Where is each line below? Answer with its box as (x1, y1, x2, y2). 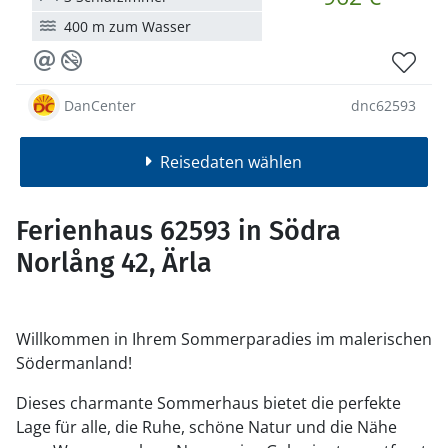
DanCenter (64, 95, 136, 115)
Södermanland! (16, 352, 132, 374)
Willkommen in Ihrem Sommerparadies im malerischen (16, 328, 432, 350)
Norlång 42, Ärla (16, 247, 212, 279)
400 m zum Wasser (64, 17, 191, 36)
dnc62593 (351, 95, 416, 115)
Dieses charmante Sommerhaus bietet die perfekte (16, 392, 401, 414)
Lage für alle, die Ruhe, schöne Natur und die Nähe (16, 416, 397, 438)
